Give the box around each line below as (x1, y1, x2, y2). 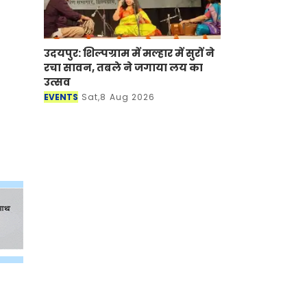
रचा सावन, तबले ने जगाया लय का (44, 60, 203, 75)
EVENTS (44, 90, 78, 103)
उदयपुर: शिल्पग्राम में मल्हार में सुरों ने (44, 45, 214, 60)
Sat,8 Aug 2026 (82, 90, 156, 103)
